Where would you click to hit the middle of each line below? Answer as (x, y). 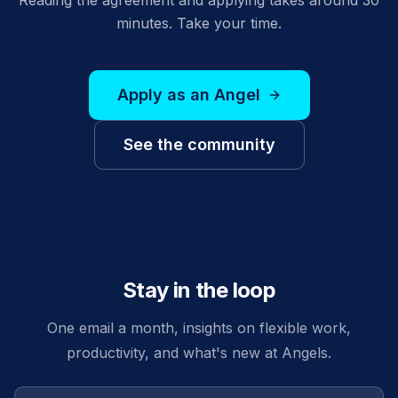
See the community (199, 144)
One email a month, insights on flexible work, (199, 328)
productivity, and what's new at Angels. (199, 353)
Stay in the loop (199, 290)
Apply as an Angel (188, 94)
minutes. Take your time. (199, 23)
